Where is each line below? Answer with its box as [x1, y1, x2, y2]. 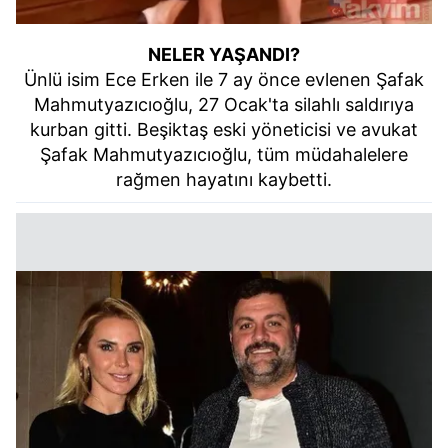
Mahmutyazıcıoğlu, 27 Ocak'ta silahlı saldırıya [34, 93, 414, 115]
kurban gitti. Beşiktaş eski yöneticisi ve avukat [30, 118, 418, 140]
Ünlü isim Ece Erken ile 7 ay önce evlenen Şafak [24, 68, 424, 90]
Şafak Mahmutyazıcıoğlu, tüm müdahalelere [40, 143, 408, 165]
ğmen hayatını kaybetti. [133, 168, 332, 190]
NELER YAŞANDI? [148, 43, 300, 65]
